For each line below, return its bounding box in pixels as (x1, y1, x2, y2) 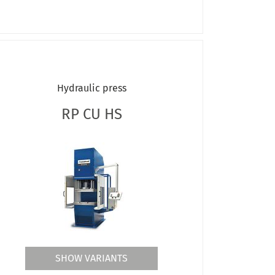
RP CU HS (61, 105, 122, 123)
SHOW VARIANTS (55, 252, 128, 264)
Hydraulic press (56, 82, 126, 94)
